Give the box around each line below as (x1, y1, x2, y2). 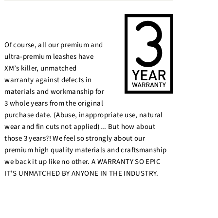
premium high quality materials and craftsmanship (4, 145, 167, 156)
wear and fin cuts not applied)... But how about (4, 122, 155, 132)
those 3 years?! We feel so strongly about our (4, 133, 145, 144)
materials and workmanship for (4, 87, 105, 97)
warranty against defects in (4, 75, 92, 86)
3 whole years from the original (4, 98, 103, 109)
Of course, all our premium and (4, 40, 103, 51)
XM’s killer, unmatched (4, 63, 77, 74)
